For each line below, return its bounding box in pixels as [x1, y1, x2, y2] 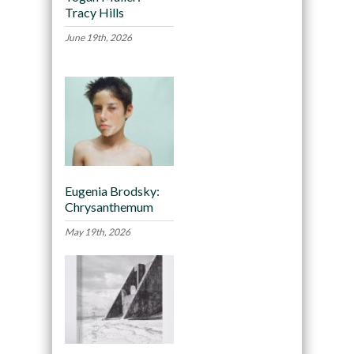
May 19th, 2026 [64, 225, 130, 238]
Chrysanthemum [64, 198, 153, 214]
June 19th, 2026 [64, 32, 132, 44]
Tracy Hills [64, 5, 124, 21]
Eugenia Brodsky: [64, 183, 160, 198]
